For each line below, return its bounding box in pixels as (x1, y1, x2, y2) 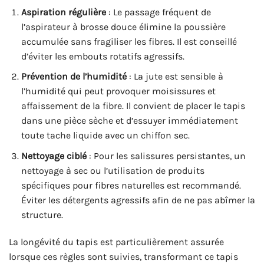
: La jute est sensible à (126, 71, 223, 82)
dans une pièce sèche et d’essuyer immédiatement (21, 115, 238, 127)
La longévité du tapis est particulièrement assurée (9, 236, 224, 247)
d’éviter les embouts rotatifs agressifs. (21, 50, 184, 62)
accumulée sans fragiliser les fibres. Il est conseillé (21, 35, 237, 47)
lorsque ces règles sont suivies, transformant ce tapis (9, 250, 238, 262)
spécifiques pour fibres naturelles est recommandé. (21, 179, 241, 191)
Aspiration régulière (21, 6, 106, 18)
